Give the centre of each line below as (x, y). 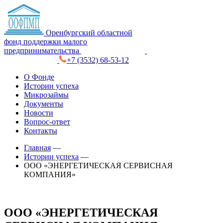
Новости (39, 113)
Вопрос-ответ (47, 122)
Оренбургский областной (89, 33)
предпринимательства (42, 51)
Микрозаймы (46, 95)
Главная (37, 148)
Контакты (41, 131)
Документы (44, 104)
